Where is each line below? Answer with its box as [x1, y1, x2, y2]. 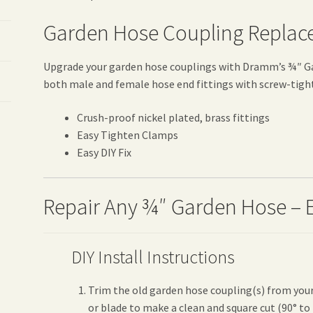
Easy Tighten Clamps [77, 128, 179, 143]
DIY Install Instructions [71, 245, 235, 268]
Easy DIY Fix [77, 145, 132, 160]
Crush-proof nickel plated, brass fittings [77, 110, 270, 125]
